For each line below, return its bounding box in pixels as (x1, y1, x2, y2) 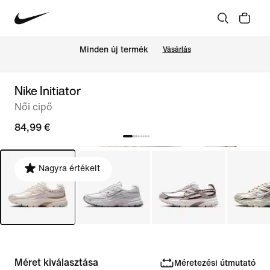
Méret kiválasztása (14, 257, 98, 268)
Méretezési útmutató (174, 258, 256, 268)
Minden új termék (79, 45, 148, 55)
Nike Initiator (14, 82, 81, 99)
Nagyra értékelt (39, 164, 100, 173)
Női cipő (14, 102, 52, 112)
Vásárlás (162, 45, 191, 54)
